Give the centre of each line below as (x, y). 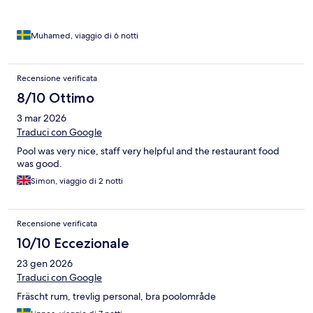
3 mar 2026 (42, 118)
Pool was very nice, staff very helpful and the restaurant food (148, 151)
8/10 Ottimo (56, 98)
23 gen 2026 (45, 264)
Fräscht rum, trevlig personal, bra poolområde (116, 297)
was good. (39, 164)
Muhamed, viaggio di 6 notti (85, 36)
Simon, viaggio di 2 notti (77, 181)
